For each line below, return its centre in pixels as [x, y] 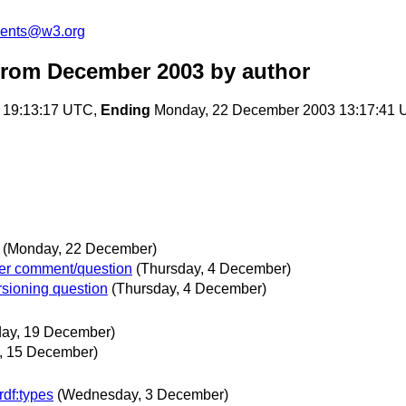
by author [257, 72]
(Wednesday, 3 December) [143, 394]
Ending [126, 111]
